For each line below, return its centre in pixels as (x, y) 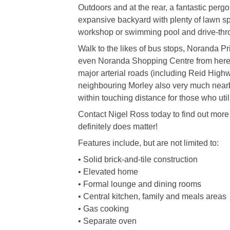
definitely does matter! (118, 127)
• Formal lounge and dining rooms (140, 184)
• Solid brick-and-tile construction (138, 159)
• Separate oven (107, 221)
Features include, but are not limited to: (148, 143)
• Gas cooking (103, 209)
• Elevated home (108, 172)
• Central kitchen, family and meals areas (152, 196)
